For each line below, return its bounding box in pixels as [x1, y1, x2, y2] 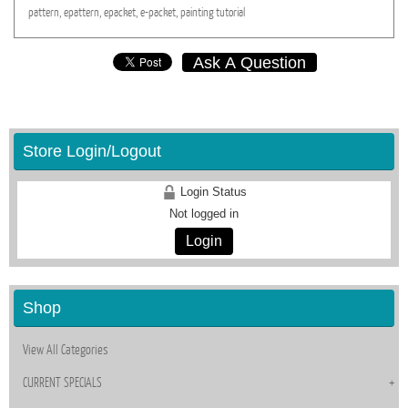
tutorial [216, 6, 245, 20]
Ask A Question [192, 53, 306, 73]
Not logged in [169, 207, 239, 221]
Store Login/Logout [23, 142, 161, 161]
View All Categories [23, 342, 108, 358]
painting [180, 6, 214, 20]
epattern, [64, 6, 102, 20]
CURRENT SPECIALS [23, 375, 102, 391]
